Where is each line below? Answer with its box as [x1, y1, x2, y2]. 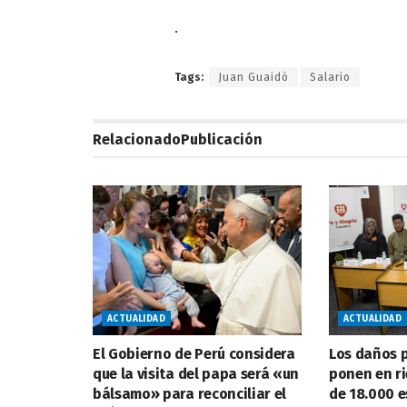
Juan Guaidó [218, 71, 289, 84]
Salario [310, 71, 351, 84]
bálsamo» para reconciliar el [93, 384, 287, 402]
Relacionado [93, 131, 181, 149]
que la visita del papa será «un [93, 364, 300, 382]
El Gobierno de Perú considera [93, 344, 295, 362]
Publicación [181, 131, 263, 149]
